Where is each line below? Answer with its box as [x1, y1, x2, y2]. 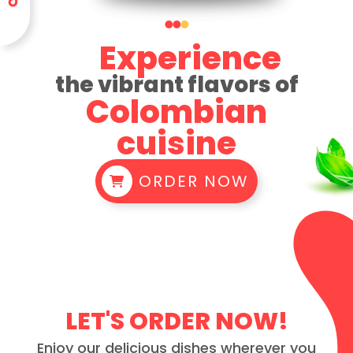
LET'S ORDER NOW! [65, 304, 288, 338]
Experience [99, 36, 282, 81]
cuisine [117, 121, 236, 166]
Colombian [86, 90, 267, 135]
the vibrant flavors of [54, 69, 299, 101]
